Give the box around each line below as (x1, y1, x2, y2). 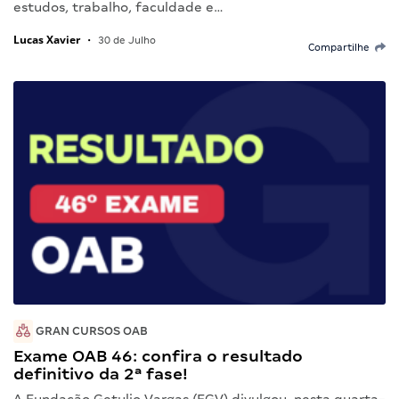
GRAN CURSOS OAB (33, 324, 148, 338)
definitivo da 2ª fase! (13, 364, 188, 384)
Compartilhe (308, 42, 375, 53)
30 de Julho (95, 35, 156, 46)
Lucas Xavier (13, 32, 80, 48)
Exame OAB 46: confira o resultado (13, 346, 303, 366)
